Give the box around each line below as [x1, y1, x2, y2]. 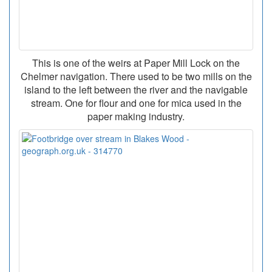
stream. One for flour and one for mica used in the [30, 96, 242, 110]
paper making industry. [87, 109, 185, 124]
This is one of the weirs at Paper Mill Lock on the [32, 56, 240, 70]
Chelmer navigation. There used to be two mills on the [20, 69, 252, 84]
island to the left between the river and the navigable [24, 83, 248, 97]
